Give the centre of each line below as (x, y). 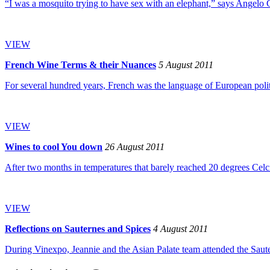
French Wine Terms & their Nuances (80, 65)
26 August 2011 (135, 147)
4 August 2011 (181, 229)
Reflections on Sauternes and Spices (78, 229)
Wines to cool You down (54, 147)
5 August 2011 (186, 65)
